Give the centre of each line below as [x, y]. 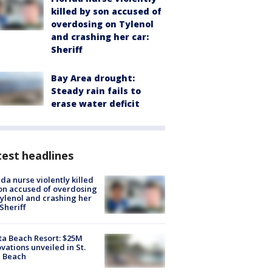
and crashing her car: [100, 36]
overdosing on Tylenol [102, 24]
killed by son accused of [106, 11]
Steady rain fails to [96, 90]
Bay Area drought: [93, 78]
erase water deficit [95, 103]
